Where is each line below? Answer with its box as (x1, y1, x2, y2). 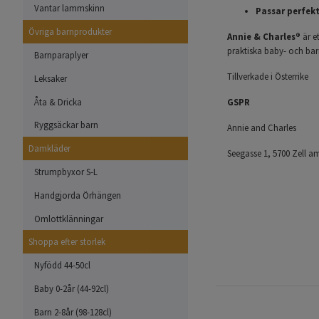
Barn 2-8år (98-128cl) (34, 305, 112, 318)
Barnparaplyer (34, 49, 88, 61)
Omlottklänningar (34, 212, 103, 224)
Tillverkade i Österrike (227, 70, 308, 82)
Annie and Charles (227, 121, 296, 133)
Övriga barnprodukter (28, 26, 112, 38)
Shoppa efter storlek (28, 236, 105, 248)
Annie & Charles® (227, 30, 300, 42)
